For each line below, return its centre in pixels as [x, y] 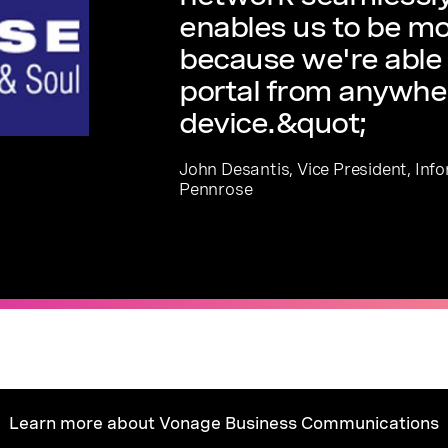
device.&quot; [273, 123]
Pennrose [216, 189]
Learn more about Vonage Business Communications [224, 424]
